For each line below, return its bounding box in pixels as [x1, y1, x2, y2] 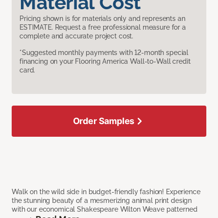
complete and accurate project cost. [19, 32, 134, 40]
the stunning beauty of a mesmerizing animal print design [12, 197, 192, 205]
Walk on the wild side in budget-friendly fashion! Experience [12, 188, 200, 196]
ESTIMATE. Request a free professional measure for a [19, 23, 186, 32]
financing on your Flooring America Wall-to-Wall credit [19, 57, 191, 66]
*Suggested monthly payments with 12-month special [19, 49, 189, 57]
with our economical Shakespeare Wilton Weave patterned [12, 205, 198, 214]
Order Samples [73, 116, 135, 127]
